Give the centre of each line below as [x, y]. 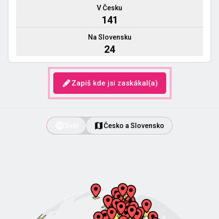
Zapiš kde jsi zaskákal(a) [114, 83]
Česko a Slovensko [134, 126]
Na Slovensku [109, 37]
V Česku [109, 8]
